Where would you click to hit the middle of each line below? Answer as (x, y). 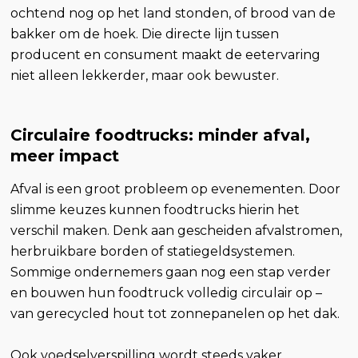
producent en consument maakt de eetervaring (166, 55)
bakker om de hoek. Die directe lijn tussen (145, 34)
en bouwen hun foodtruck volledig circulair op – (167, 293)
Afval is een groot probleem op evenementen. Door (176, 189)
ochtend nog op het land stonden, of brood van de (173, 14)
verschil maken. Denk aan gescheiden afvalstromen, (177, 231)
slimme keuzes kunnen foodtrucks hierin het (155, 210)
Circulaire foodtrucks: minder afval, (161, 135)
